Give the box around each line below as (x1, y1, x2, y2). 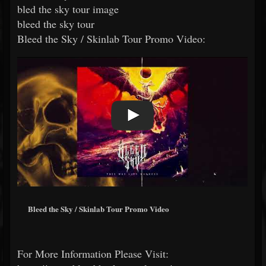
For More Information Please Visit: (17, 246, 169, 261)
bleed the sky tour (17, 17, 94, 31)
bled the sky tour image (17, 2, 119, 16)
